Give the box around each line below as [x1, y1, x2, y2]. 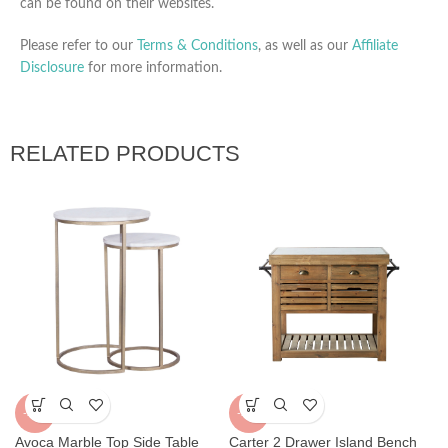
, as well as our [258, 38, 352, 53]
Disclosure [20, 60, 84, 75]
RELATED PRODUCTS [10, 140, 240, 166]
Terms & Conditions [137, 38, 258, 53]
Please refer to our [20, 38, 137, 53]
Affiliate [352, 38, 398, 53]
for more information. [84, 60, 222, 75]
